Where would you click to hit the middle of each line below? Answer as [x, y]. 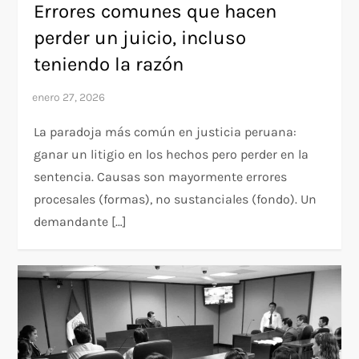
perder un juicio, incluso [140, 38]
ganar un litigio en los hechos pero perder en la [171, 155]
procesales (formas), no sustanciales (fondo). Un [175, 200]
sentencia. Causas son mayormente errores [161, 177]
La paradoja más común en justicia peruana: [165, 132]
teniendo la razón [109, 65]
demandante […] [81, 222]
